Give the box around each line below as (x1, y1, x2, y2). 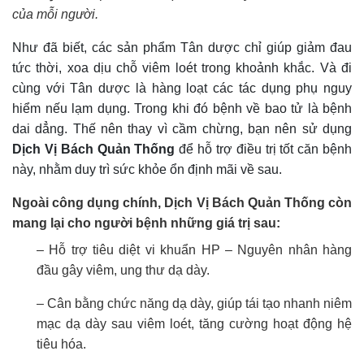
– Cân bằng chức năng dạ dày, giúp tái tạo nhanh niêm (37, 297, 352, 311)
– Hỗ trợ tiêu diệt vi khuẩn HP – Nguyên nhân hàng (37, 243, 352, 258)
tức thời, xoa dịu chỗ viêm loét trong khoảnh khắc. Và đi (12, 61, 352, 76)
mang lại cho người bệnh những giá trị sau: (12, 216, 280, 231)
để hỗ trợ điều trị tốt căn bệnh (175, 142, 353, 157)
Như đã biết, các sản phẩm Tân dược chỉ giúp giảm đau (12, 41, 352, 55)
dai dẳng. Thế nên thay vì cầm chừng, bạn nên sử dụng (12, 122, 352, 136)
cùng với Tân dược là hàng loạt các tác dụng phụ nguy (12, 81, 352, 96)
